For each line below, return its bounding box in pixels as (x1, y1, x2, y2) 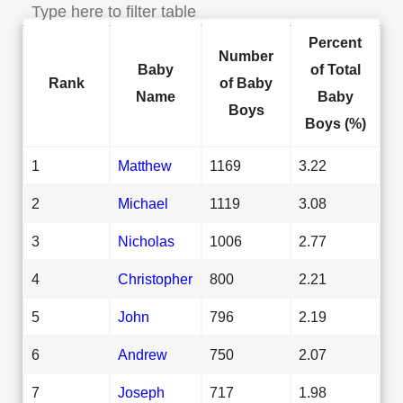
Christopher (118, 270, 193, 287)
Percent (309, 33, 362, 50)
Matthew (118, 157, 172, 174)
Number (219, 47, 273, 64)
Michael (118, 194, 168, 211)
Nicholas (118, 232, 175, 249)
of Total (309, 60, 361, 77)
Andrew (118, 345, 167, 363)
